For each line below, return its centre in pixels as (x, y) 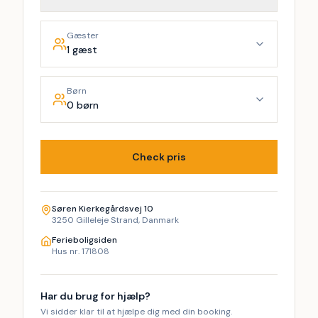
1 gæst (82, 50)
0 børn (83, 105)
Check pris (159, 157)
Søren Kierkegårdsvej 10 (103, 209)
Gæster (83, 35)
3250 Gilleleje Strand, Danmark (115, 220)
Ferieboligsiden (84, 240)
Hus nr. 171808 (81, 251)
